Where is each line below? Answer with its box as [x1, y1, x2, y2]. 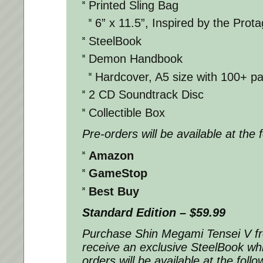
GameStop [89, 167, 147, 180]
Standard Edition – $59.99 [82, 205, 225, 219]
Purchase [82, 227, 135, 240]
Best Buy [89, 184, 139, 198]
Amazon [89, 149, 134, 162]
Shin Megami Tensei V [135, 227, 255, 240]
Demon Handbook [89, 52, 183, 66]
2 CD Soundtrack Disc [89, 88, 204, 102]
